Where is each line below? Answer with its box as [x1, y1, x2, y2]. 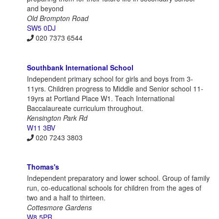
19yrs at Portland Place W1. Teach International [27, 93, 175, 103]
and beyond [27, 3, 64, 14]
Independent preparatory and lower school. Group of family [27, 173, 210, 183]
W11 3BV [27, 122, 55, 132]
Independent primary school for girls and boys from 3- [27, 73, 193, 84]
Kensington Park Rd [27, 112, 88, 123]
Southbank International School [27, 62, 133, 72]
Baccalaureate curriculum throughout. [27, 103, 143, 113]
